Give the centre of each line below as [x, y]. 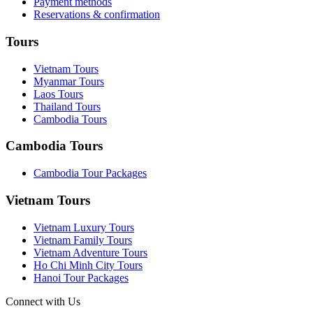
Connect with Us [43, 301]
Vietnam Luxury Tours [84, 227]
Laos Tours [58, 94]
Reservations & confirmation [97, 15]
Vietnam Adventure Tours [90, 252]
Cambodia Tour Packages [90, 173]
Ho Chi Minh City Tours [88, 265]
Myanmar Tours [69, 81]
